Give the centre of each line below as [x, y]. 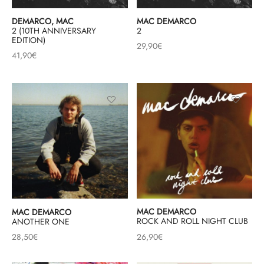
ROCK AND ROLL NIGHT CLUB [192, 221]
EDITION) [29, 40]
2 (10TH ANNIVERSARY [54, 31]
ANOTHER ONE [41, 221]
